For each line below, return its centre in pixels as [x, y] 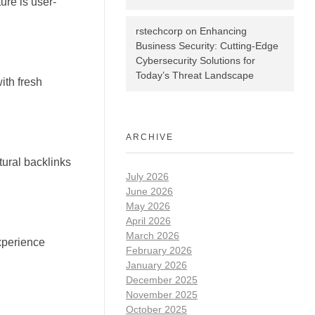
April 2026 [148, 220]
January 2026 [156, 265]
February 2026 [159, 250]
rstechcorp [159, 31]
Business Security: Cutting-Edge [207, 46]
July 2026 [147, 176]
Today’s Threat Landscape [195, 76]
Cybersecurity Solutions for [195, 61]
